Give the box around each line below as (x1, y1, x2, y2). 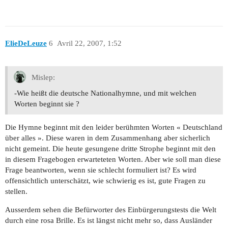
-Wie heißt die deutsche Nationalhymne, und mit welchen (14, 89, 196, 98)
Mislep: (30, 73, 55, 81)
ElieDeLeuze (5, 39, 47, 47)
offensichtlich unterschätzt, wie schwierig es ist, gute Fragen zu (5, 177, 206, 185)
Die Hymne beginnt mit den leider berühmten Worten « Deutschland (5, 123, 222, 132)
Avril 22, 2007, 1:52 (56, 39, 122, 47)
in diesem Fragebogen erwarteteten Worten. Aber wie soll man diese (5, 155, 221, 164)
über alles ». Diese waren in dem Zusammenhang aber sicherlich (5, 134, 210, 142)
